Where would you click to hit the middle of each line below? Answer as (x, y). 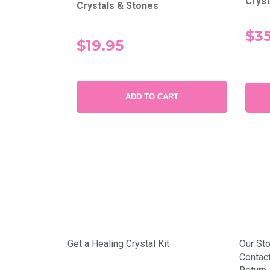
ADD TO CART (152, 96)
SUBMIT (158, 78)
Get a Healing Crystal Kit (118, 243)
